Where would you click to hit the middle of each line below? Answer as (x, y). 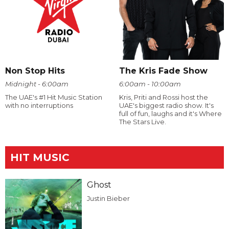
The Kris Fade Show (163, 71)
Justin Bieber (108, 198)
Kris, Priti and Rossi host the (163, 97)
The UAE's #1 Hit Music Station (54, 97)
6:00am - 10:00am (150, 84)
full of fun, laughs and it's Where (170, 113)
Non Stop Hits (35, 71)
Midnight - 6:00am (37, 84)
